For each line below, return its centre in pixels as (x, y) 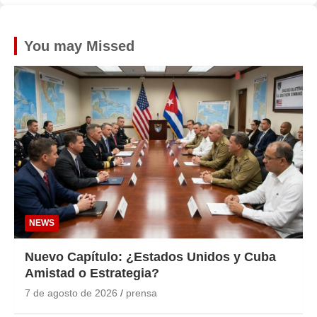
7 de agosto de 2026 (71, 293)
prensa (142, 293)
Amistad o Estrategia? (92, 273)
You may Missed (79, 46)
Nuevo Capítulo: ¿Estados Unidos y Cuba (150, 257)
